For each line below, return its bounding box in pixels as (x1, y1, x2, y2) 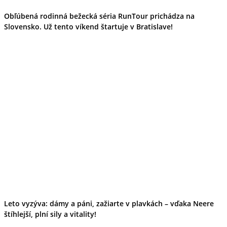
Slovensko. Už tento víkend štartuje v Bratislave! (4, 22, 173, 32)
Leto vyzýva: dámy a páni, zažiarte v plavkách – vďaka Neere (4, 199, 214, 208)
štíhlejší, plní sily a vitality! (4, 209, 96, 219)
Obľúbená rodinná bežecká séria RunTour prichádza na (4, 11, 195, 21)
